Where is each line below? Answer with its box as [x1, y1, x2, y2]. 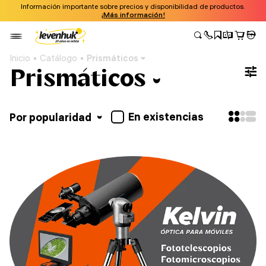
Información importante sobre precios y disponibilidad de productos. [21, 2, 245, 11]
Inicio [9, 52, 30, 64]
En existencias [128, 110, 204, 123]
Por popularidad [9, 110, 94, 124]
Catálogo [40, 52, 77, 64]
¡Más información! [101, 10, 165, 19]
